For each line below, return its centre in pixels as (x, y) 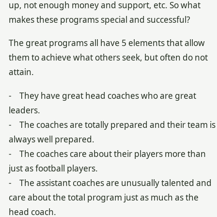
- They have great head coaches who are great (102, 95)
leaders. (24, 110)
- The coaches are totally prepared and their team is (112, 124)
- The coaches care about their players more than (107, 154)
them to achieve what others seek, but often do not (108, 58)
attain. (21, 72)
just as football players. (53, 168)
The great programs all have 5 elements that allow (107, 43)
